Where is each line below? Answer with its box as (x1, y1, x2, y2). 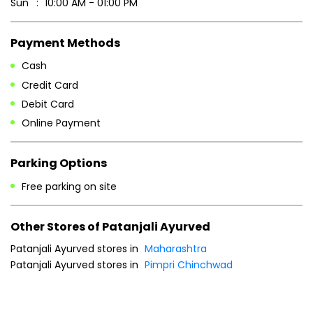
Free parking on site (22, 179, 117, 194)
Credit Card (22, 78, 78, 92)
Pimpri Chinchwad (145, 258, 233, 272)
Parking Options (10, 154, 107, 171)
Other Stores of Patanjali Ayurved (10, 218, 210, 235)
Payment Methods (10, 34, 120, 51)
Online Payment (22, 116, 101, 131)
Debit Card (22, 96, 74, 111)
